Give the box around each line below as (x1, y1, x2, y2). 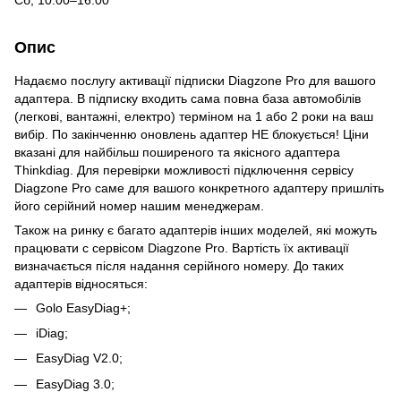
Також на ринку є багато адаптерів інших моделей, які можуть (14, 222, 377, 237)
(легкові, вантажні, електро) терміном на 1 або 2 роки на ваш (14, 108, 373, 124)
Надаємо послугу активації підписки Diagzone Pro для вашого (14, 73, 376, 88)
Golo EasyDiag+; (36, 300, 131, 315)
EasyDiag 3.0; (36, 376, 115, 391)
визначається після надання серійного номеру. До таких (14, 258, 344, 273)
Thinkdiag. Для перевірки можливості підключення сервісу (14, 162, 354, 177)
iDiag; (36, 325, 68, 340)
